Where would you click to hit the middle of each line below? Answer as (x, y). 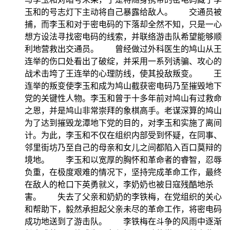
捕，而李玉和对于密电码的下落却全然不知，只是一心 (123, 24)
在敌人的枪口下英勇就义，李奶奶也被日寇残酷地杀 (119, 184)
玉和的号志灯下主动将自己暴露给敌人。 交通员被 (123, 12)
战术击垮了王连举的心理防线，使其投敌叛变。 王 (123, 73)
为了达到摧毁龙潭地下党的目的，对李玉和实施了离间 (123, 123)
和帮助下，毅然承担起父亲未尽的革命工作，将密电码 (123, 209)
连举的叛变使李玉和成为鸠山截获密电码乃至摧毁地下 (123, 86)
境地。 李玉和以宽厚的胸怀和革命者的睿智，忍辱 (123, 160)
